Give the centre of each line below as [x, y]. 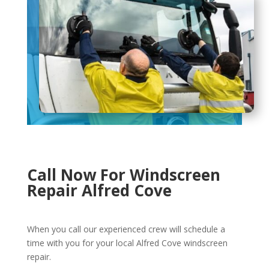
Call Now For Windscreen [123, 174]
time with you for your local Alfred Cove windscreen [127, 243]
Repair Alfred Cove [99, 190]
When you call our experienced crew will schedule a [126, 229]
